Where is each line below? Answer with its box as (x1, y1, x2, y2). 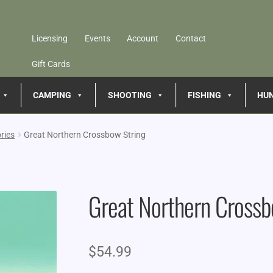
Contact (175, 33, 206, 43)
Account (127, 33, 159, 43)
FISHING (187, 90, 221, 100)
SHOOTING (107, 90, 152, 100)
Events (84, 33, 110, 43)
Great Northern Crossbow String (24, 129, 146, 140)
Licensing (32, 33, 68, 43)
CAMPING (33, 90, 72, 100)
